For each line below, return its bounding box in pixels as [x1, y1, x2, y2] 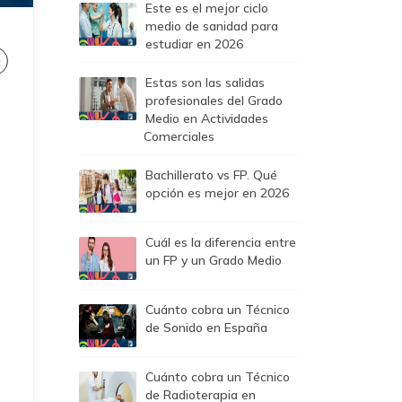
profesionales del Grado [145, 92, 283, 109]
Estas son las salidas [145, 74, 265, 91]
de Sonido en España [145, 319, 267, 336]
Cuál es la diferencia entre [145, 234, 296, 250]
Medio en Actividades [145, 110, 268, 127]
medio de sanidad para [145, 18, 278, 34]
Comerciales [144, 128, 214, 144]
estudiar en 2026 [145, 36, 243, 52]
